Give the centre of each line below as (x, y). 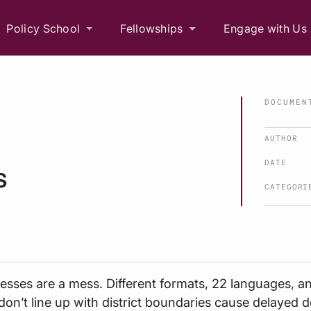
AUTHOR (281, 138)
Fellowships (152, 28)
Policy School (43, 28)
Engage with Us (265, 28)
